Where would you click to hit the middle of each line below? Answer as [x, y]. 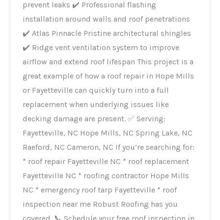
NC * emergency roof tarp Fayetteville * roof [100, 190]
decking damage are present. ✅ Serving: [75, 118]
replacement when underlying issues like [96, 104]
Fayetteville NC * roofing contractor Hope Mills [106, 175]
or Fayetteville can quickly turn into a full [96, 90]
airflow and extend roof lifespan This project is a [80, 61]
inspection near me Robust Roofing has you [58, 204]
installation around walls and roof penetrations [107, 19]
